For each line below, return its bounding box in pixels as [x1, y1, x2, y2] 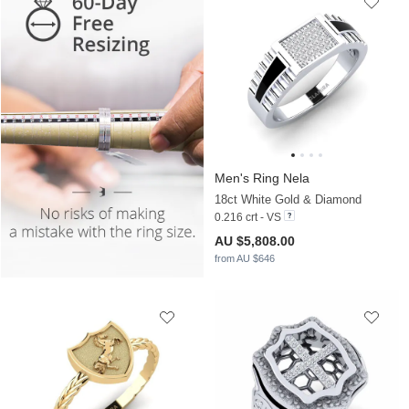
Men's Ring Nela [215, 171, 309, 186]
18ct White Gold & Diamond [215, 193, 362, 207]
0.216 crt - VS [215, 211, 281, 225]
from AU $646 [215, 253, 275, 265]
